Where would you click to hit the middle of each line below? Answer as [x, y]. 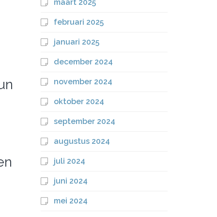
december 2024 [83, 62]
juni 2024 [70, 181]
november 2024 [83, 82]
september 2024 [84, 121]
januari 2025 [76, 42]
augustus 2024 [82, 141]
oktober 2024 [79, 101]
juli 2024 [69, 161]
